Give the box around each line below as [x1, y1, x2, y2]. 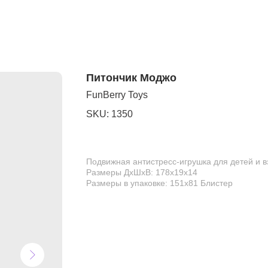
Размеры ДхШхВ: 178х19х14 [86, 167, 197, 177]
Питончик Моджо [86, 72, 176, 84]
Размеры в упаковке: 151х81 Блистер [86, 178, 233, 188]
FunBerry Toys [86, 90, 148, 100]
